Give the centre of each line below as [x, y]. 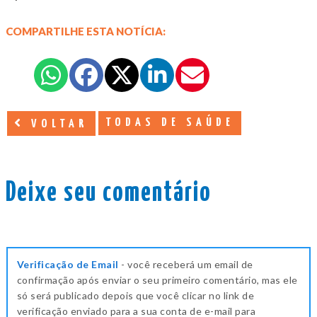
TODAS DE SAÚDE [170, 122]
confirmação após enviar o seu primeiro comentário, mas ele [157, 280]
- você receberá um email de [186, 265]
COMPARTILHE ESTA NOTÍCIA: [86, 31]
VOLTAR [57, 124]
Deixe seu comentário [109, 193]
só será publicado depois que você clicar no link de [136, 296]
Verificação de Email [68, 265]
